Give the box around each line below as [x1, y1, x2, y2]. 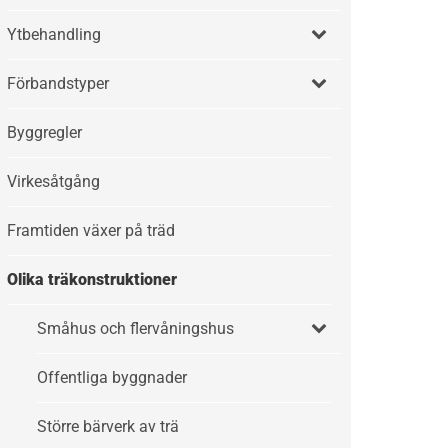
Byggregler [7, 123, 83, 142]
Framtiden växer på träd [7, 221, 176, 240]
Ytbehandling [7, 25, 102, 44]
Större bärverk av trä [37, 417, 180, 436]
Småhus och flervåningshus [37, 319, 235, 338]
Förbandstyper [7, 74, 110, 93]
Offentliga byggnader [37, 368, 188, 387]
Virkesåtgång [7, 172, 101, 191]
